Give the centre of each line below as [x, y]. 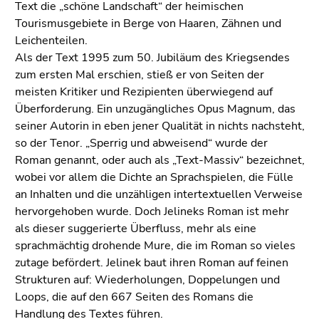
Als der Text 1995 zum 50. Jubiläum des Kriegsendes [152, 57]
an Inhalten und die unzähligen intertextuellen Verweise [159, 194]
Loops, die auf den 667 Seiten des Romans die [134, 297]
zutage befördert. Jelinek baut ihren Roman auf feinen [152, 262]
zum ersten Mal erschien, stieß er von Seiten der [140, 74]
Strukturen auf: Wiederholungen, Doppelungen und [147, 279]
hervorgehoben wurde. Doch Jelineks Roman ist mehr [152, 211]
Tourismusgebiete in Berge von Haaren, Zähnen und [148, 23]
